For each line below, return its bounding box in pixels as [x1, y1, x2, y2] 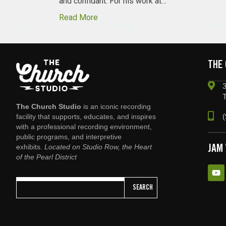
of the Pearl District [16, 153, 77, 161]
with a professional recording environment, [16, 123, 152, 131]
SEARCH [132, 184, 153, 191]
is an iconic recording [81, 102, 151, 111]
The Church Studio [16, 102, 81, 111]
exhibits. [16, 143, 44, 151]
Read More [59, 13, 98, 22]
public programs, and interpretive [16, 133, 122, 141]
